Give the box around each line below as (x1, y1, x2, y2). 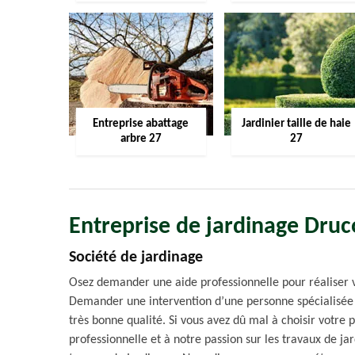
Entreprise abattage (93, 118, 189, 130)
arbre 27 (120, 133, 162, 145)
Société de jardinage (69, 250, 203, 265)
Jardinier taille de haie (241, 118, 351, 130)
